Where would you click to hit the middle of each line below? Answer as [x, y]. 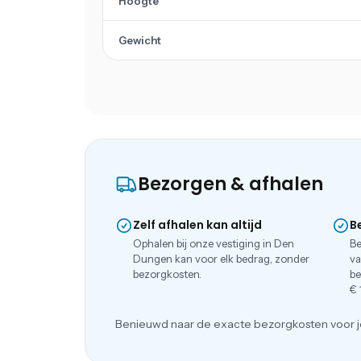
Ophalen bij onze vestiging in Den [213, 243]
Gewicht [139, 41]
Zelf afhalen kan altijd [197, 225]
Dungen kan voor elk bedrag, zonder [221, 259]
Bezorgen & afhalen [230, 183]
